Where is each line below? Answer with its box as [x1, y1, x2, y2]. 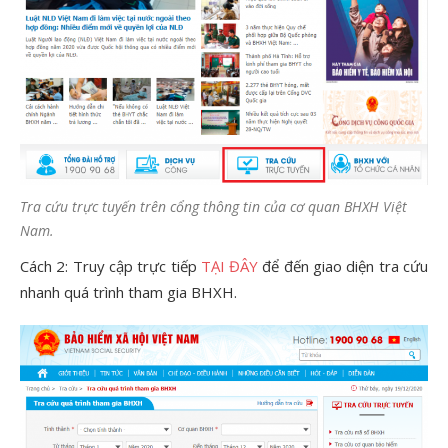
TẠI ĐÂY [200, 255, 263, 276]
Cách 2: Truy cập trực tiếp [20, 255, 201, 276]
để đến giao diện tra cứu [262, 255, 429, 276]
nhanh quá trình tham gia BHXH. [20, 281, 237, 302]
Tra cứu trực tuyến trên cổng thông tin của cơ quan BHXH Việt [20, 196, 407, 216]
